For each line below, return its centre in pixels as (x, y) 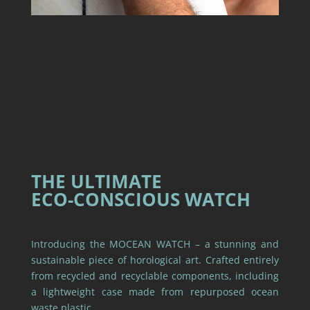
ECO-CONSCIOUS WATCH (140, 199)
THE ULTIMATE (96, 181)
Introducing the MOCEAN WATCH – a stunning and (155, 244)
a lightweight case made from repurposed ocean (155, 291)
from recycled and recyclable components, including (155, 275)
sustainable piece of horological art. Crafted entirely (155, 259)
